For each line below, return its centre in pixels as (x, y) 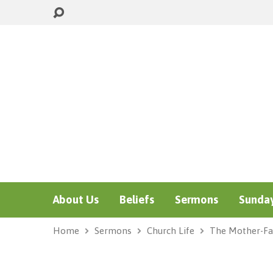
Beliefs (137, 200)
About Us (76, 200)
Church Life (171, 231)
